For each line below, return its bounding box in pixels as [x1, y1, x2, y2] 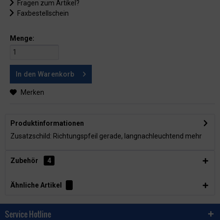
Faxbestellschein [16, 9, 69, 17]
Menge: [10, 34, 34, 42]
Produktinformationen [10, 119, 84, 127]
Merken [21, 88, 44, 96]
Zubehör [10, 157, 40, 165]
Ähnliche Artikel [10, 181, 62, 189]
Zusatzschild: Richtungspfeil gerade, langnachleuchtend [10, 132, 185, 140]
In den [16, 70, 36, 78]
